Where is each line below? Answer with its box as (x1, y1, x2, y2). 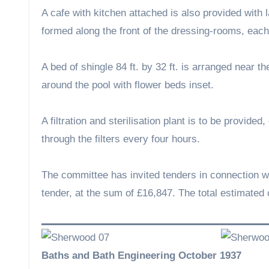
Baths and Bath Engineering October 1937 (41, 249, 241, 261)
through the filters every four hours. (41, 133, 200, 145)
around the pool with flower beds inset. (41, 79, 214, 91)
